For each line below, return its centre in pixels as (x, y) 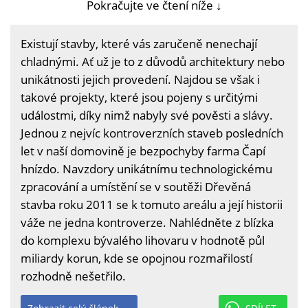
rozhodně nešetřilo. (73, 276)
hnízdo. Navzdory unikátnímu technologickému (146, 169)
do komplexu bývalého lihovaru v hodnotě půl (143, 240)
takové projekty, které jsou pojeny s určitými (139, 97)
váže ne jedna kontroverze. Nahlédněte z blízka (147, 222)
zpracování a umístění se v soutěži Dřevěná (136, 187)
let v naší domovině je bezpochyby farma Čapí (143, 151)
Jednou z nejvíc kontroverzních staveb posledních (152, 133)
